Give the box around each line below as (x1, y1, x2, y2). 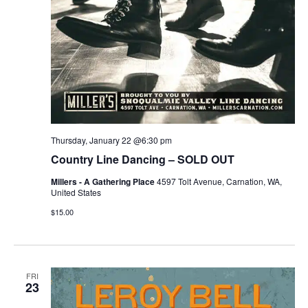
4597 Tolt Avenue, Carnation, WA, (156, 175, 282, 188)
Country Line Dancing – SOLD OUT (50, 151, 234, 168)
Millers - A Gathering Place (50, 175, 157, 188)
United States (50, 186, 101, 199)
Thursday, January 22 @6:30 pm (50, 134, 172, 146)
